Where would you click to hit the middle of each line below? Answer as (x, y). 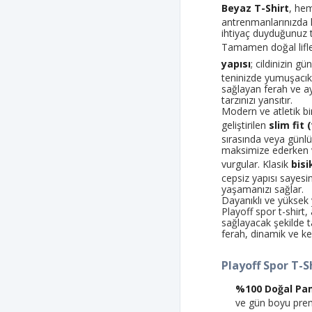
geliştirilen (245, 125)
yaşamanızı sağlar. (263, 189)
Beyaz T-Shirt (256, 8)
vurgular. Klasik (257, 164)
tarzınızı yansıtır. (257, 100)
